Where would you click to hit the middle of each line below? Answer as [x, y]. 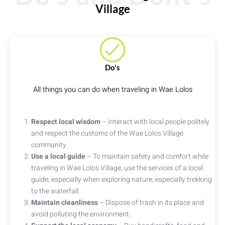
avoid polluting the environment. [81, 214]
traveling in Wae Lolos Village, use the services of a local [117, 168]
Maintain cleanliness [65, 203]
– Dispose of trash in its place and [151, 203]
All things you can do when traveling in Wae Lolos [113, 90]
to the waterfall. [55, 191]
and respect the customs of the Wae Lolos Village [107, 134]
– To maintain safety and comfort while [147, 157]
